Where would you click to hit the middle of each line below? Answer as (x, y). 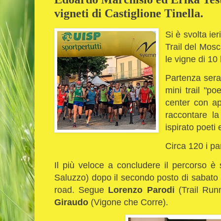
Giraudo (73, 202)
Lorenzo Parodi (141, 189)
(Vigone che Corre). (131, 202)
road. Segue (79, 189)
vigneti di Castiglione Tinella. (129, 13)
